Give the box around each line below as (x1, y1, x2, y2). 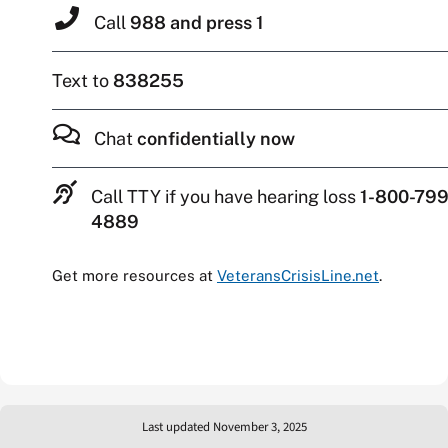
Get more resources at (51, 267, 217, 285)
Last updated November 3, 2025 (141, 417, 307, 436)
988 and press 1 (129, 12, 264, 34)
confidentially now (136, 128, 295, 150)
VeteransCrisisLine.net (216, 267, 379, 285)
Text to (51, 70, 113, 92)
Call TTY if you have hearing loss (90, 186, 360, 208)
